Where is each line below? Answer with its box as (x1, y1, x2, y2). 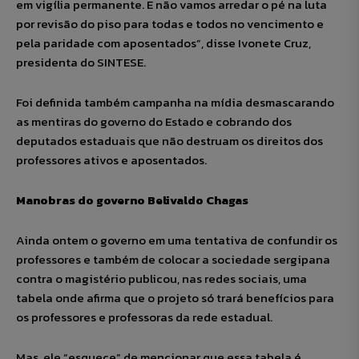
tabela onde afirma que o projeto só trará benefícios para (16, 288, 334, 308)
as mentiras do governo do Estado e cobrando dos (16, 112, 292, 131)
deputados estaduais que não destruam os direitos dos (16, 131, 323, 151)
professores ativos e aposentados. (16, 151, 207, 170)
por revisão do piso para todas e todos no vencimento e (16, 14, 324, 34)
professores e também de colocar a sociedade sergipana (16, 250, 330, 269)
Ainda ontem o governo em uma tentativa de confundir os (16, 231, 337, 250)
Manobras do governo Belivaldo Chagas (16, 191, 248, 210)
